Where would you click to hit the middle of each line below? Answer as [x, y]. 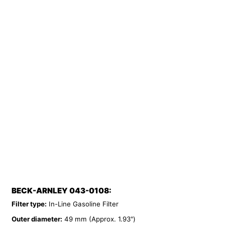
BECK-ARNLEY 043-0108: [61, 191]
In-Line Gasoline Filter [82, 204]
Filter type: [29, 204]
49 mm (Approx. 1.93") [99, 219]
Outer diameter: [37, 219]
